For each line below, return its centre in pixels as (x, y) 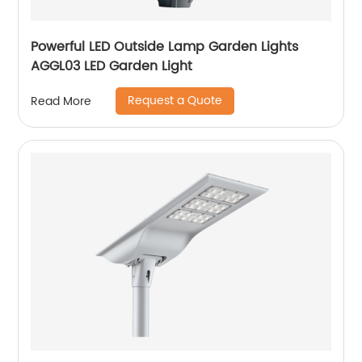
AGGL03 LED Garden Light (112, 67)
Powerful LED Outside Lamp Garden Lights (165, 47)
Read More (61, 101)
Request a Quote (175, 101)
